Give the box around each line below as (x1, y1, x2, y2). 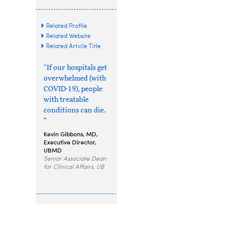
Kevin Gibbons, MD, (44, 129, 98, 138)
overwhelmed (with (44, 74, 106, 82)
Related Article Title (46, 43, 101, 50)
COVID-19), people (44, 85, 102, 93)
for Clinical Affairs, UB (44, 164, 104, 170)
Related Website (46, 33, 91, 40)
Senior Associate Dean (44, 156, 106, 162)
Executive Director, (44, 137, 96, 146)
